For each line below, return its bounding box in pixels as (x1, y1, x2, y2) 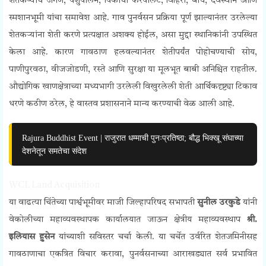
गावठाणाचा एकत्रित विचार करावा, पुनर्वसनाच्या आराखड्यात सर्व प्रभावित (9, 250, 257, 259)
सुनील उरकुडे (194, 198, 240, 208)
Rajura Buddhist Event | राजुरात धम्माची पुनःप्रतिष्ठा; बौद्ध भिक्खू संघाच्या (22, 133, 243, 143)
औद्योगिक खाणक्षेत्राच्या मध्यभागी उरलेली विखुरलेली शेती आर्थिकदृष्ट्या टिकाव (9, 83, 257, 92)
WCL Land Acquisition (9, 181, 100, 191)
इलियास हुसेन (9, 233, 55, 242)
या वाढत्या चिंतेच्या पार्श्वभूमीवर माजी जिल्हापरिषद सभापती (9, 198, 195, 208)
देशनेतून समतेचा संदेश (22, 146, 87, 156)
